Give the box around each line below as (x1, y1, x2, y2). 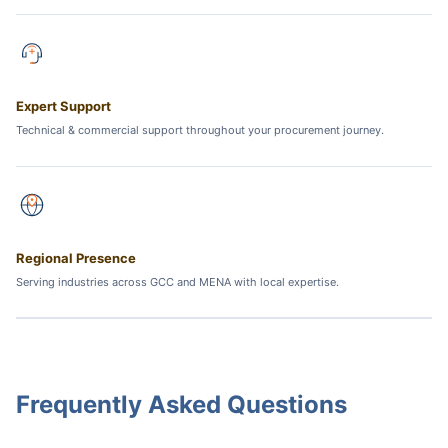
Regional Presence (15, 249, 136, 266)
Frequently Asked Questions (15, 389, 347, 419)
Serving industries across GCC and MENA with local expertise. (15, 274, 339, 289)
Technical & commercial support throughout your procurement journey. (15, 123, 384, 138)
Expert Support (15, 98, 111, 115)
